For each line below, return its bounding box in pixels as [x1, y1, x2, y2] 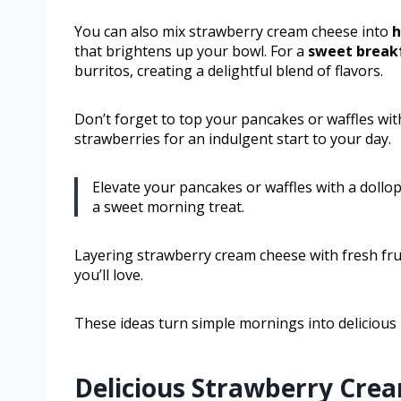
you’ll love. [74, 265, 143, 286]
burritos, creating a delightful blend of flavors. [74, 61, 383, 81]
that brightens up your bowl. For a [74, 41, 308, 62]
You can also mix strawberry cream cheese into [74, 21, 392, 42]
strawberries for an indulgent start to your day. [74, 129, 391, 149]
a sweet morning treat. [92, 197, 244, 218]
